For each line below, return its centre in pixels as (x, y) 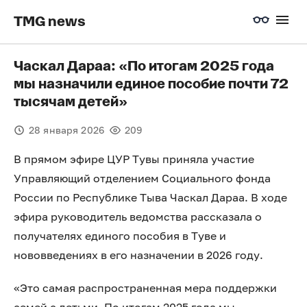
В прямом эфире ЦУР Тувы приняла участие (134, 159)
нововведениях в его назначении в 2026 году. (138, 255)
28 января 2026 (66, 130)
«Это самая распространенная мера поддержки (145, 288)
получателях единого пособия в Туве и (120, 236)
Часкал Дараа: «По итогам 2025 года (144, 66)
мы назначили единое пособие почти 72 (151, 84)
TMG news (50, 22)
